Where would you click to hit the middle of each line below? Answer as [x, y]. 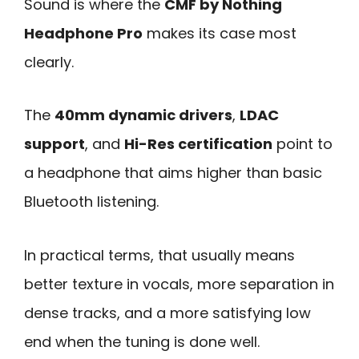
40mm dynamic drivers [143, 115]
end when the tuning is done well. [142, 341]
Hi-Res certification [198, 144]
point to [303, 144]
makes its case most [220, 33]
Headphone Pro [83, 33]
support [54, 144]
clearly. [49, 62]
